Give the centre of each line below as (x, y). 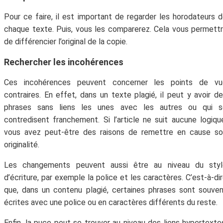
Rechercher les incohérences (64, 62)
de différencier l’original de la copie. (66, 42)
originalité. (22, 145)
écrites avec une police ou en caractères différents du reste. (111, 203)
